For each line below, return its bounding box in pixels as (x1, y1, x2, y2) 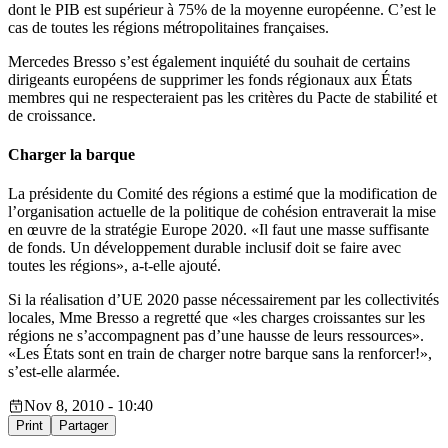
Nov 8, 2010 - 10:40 (24, 397, 153, 415)
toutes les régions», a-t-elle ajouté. (8, 257, 225, 275)
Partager (59, 418, 108, 434)
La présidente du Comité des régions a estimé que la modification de (8, 185, 437, 203)
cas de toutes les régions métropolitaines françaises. (8, 18, 333, 36)
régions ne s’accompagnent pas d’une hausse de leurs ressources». (8, 327, 424, 345)
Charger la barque (8, 146, 135, 164)
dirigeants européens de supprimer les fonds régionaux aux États (8, 70, 412, 88)
